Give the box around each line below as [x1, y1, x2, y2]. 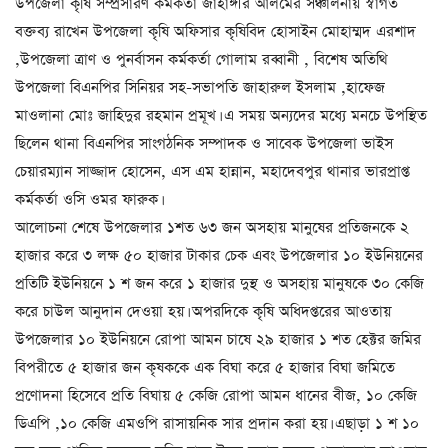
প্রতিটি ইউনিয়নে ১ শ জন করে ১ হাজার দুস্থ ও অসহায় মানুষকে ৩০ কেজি [15, 272, 424, 294]
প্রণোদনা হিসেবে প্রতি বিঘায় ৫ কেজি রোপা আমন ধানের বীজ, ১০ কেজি [15, 384, 417, 406]
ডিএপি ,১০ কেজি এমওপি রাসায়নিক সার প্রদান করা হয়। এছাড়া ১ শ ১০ [15, 412, 419, 434]
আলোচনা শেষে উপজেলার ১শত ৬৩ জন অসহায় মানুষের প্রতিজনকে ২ [15, 216, 409, 238]
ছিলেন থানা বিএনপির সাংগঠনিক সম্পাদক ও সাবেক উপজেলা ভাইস [15, 132, 393, 154]
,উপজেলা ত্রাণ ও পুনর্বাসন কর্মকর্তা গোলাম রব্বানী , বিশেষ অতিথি [15, 48, 388, 70]
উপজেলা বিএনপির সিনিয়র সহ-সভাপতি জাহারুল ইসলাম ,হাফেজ [15, 76, 385, 98]
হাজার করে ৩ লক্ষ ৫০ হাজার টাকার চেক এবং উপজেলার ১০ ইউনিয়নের [15, 244, 423, 266]
